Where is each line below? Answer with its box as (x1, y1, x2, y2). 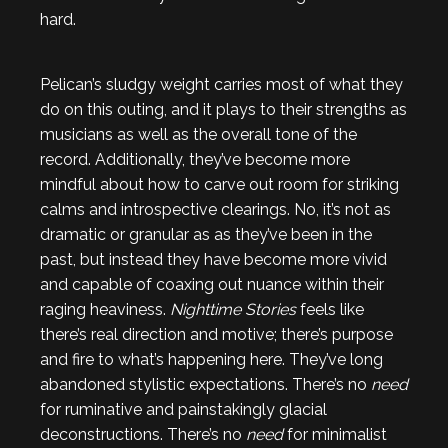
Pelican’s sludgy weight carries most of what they (40, 74, 403, 94)
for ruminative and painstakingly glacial (40, 399, 327, 419)
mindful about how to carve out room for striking (40, 174, 399, 194)
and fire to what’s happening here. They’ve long (40, 349, 383, 369)
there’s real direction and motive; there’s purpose (40, 324, 393, 344)
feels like (296, 299, 364, 319)
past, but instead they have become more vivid (40, 249, 387, 269)
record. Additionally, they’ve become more (40, 149, 350, 169)
